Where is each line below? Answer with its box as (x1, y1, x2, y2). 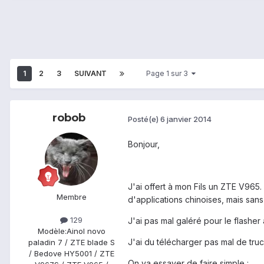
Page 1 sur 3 (146, 69, 192, 78)
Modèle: (37, 226, 67, 236)
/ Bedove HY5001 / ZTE (28, 249, 114, 259)
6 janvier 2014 (160, 114, 212, 124)
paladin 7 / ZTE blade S (28, 237, 115, 247)
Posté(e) (128, 114, 160, 124)
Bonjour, (128, 139, 160, 150)
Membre (56, 192, 87, 202)
